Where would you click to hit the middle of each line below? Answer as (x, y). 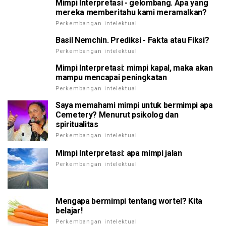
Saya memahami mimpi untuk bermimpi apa (134, 105)
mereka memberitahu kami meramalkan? (131, 13)
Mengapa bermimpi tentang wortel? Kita (129, 201)
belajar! (69, 211)
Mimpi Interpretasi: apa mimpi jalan (119, 153)
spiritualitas (77, 125)
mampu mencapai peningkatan (111, 78)
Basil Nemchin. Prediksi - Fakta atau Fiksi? (132, 40)
